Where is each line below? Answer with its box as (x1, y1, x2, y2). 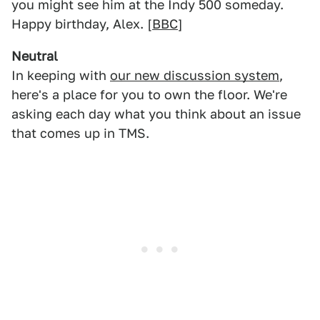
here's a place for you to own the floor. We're (11, 87, 287, 102)
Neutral (11, 49, 58, 64)
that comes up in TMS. (11, 126, 149, 141)
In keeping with (11, 68, 110, 83)
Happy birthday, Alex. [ (11, 16, 152, 31)
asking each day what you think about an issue (11, 106, 301, 121)
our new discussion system (110, 68, 279, 83)
